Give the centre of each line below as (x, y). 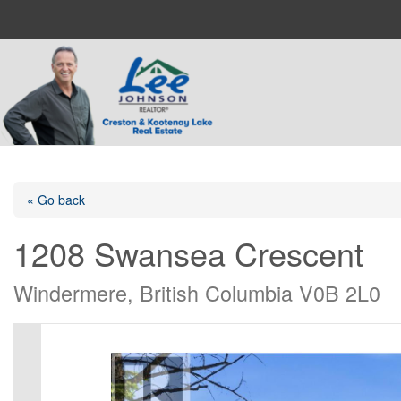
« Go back (56, 200)
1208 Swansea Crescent (188, 253)
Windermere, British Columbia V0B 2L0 (197, 293)
